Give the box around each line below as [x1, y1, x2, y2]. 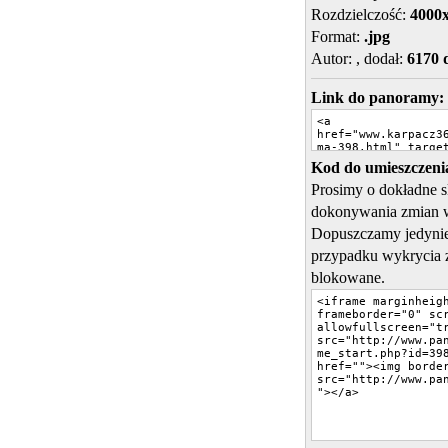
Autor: [310, 50, 356, 67]
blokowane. [310, 269, 385, 286]
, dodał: [355, 50, 407, 67]
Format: [310, 28, 364, 45]
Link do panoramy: [310, 89, 444, 106]
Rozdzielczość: [310, 6, 410, 23]
